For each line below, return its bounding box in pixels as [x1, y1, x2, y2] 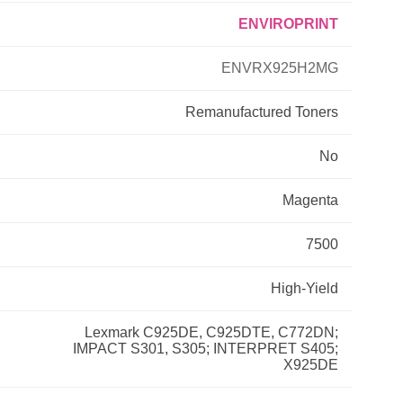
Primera [21, 34, 67, 49]
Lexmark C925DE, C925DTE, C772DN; [85, 324, 338, 340]
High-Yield [271, 280, 338, 296]
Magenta [282, 192, 338, 208]
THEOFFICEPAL [21, 135, 118, 150]
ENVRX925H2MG [221, 59, 338, 76]
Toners [295, 103, 338, 120]
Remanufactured [185, 103, 291, 120]
